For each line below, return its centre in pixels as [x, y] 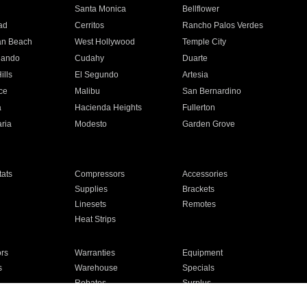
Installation [95, 298]
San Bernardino [212, 91]
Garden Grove [209, 124]
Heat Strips [95, 219]
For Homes [203, 298]
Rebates [90, 283]
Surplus [197, 283]
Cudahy [89, 58]
